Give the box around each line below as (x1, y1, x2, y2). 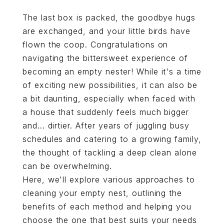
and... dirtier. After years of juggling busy (22, 120, 190, 130)
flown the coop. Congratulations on (22, 39, 168, 49)
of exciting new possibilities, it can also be (22, 80, 197, 90)
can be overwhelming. (22, 161, 112, 171)
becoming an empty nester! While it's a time (22, 66, 202, 76)
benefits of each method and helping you (22, 201, 192, 211)
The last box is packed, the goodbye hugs (22, 12, 196, 22)
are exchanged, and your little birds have (22, 26, 191, 36)
